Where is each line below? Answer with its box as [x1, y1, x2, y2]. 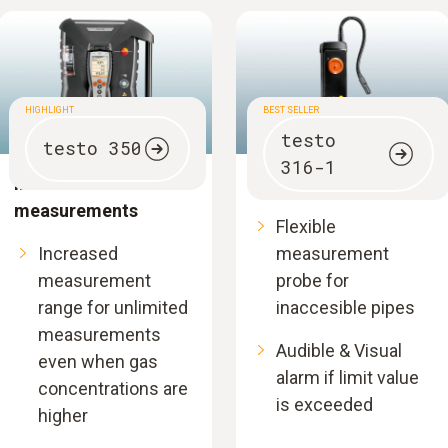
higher [38, 404, 88, 426]
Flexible [276, 215, 336, 237]
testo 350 [42, 136, 142, 161]
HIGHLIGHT [24, 104, 74, 115]
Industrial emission [14, 172, 172, 194]
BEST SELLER [262, 104, 319, 115]
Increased [38, 242, 118, 264]
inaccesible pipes [276, 296, 415, 318]
